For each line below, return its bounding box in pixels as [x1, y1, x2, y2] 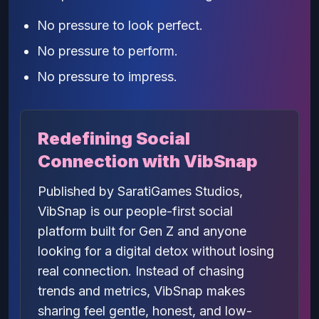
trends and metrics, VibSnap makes [38, 283, 245, 298]
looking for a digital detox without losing [38, 244, 274, 258]
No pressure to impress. [37, 69, 177, 84]
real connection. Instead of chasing [38, 263, 244, 278]
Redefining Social [38, 128, 190, 149]
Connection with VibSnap [38, 151, 258, 172]
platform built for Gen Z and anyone [38, 224, 246, 239]
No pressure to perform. [37, 43, 178, 58]
